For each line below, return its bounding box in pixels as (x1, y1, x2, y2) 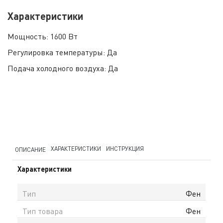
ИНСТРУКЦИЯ (106, 145, 144, 153)
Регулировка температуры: (7, 47, 107, 57)
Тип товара (22, 206, 63, 217)
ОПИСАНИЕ (15, 145, 46, 153)
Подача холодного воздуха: (7, 63, 108, 73)
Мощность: (7, 31, 50, 41)
